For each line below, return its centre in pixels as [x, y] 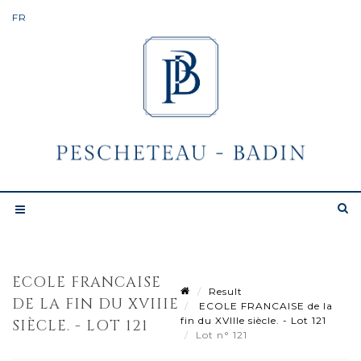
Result [226, 291]
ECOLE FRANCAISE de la [264, 305]
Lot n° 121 [223, 334]
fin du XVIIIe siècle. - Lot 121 [253, 320]
